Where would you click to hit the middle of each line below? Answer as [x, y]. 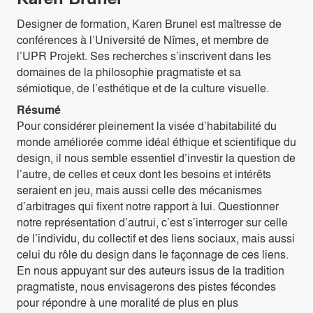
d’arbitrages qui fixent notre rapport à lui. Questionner [148, 206]
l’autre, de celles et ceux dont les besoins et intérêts [144, 174]
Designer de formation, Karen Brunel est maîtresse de [149, 24]
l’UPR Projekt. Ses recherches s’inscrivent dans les [144, 56]
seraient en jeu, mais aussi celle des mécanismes [139, 190]
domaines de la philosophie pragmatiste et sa [129, 72]
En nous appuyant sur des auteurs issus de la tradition [151, 270]
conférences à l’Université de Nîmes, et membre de [143, 40]
